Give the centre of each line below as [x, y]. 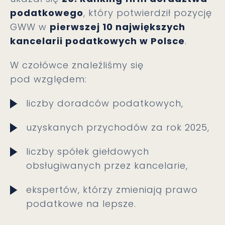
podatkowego [47, 13]
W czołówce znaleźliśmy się [77, 65]
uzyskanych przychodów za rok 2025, [118, 127]
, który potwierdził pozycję [148, 13]
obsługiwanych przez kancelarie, [107, 165]
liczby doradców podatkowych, [105, 103]
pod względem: [48, 79]
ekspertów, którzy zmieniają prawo [112, 190]
